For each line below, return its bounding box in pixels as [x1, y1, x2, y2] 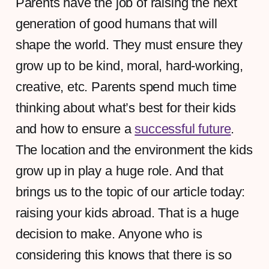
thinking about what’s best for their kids [15, 100, 236, 115]
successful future [134, 121, 231, 136]
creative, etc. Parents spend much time [15, 79, 237, 94]
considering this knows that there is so [15, 247, 232, 262]
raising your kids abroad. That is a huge [15, 205, 239, 220]
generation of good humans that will [15, 16, 217, 31]
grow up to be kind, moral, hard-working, [15, 58, 243, 73]
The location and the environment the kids [15, 142, 253, 157]
